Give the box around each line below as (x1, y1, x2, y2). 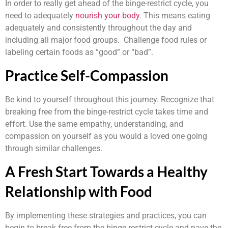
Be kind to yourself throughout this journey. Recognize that (5, 95, 214, 105)
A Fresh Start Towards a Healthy (5, 163, 208, 181)
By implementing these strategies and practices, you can (5, 211, 207, 221)
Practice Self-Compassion (5, 67, 168, 84)
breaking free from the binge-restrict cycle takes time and (5, 107, 208, 117)
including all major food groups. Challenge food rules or (5, 35, 207, 45)
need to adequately (5, 10, 75, 20)
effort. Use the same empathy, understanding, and (5, 119, 183, 129)
